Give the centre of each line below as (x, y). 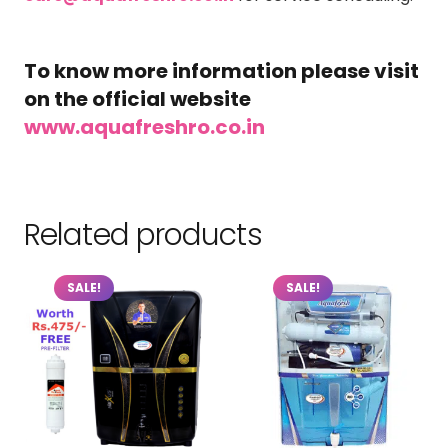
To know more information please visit (221, 70)
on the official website (137, 98)
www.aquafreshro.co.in (144, 126)
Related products (143, 234)
